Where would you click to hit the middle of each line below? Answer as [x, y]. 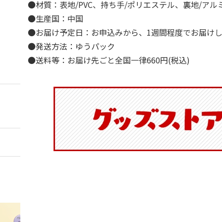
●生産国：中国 [56, 18]
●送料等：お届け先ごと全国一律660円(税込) [109, 60]
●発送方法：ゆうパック [72, 46]
